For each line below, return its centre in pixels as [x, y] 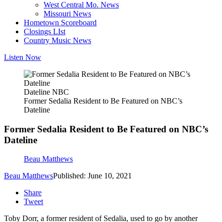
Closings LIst [45, 31]
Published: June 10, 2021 [92, 176]
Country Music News [57, 40]
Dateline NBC [46, 92]
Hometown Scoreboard [60, 23]
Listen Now [23, 57]
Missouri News [67, 14]
